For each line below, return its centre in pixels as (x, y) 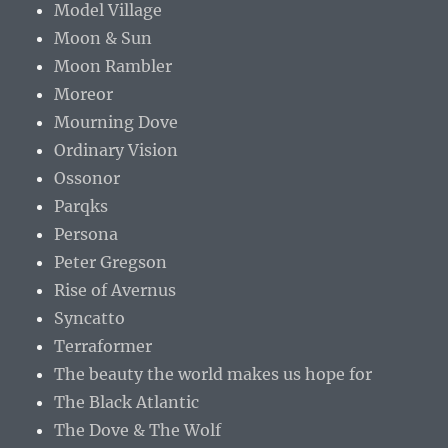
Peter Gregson (111, 262)
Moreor (84, 94)
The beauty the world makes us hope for (213, 374)
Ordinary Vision (116, 150)
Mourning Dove (116, 122)
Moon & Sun (103, 38)
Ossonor (87, 178)
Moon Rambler (113, 66)
